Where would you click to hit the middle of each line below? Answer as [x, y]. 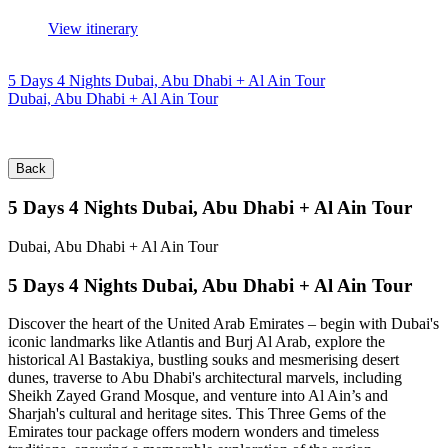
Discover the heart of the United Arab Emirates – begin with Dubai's [223, 324]
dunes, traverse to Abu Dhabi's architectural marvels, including [205, 378]
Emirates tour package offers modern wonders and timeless [193, 432]
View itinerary [93, 28]
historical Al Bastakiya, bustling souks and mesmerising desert [203, 360]
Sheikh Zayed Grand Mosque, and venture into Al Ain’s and [198, 396]
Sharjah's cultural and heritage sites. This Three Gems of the [197, 414]
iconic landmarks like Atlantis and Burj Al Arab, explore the [196, 342]
